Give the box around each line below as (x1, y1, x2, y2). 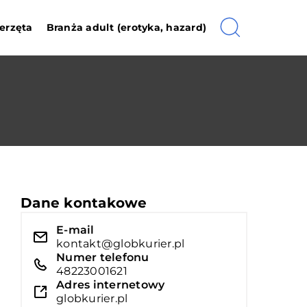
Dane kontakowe (21, 195, 147, 211)
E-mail (56, 223, 95, 236)
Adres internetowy (56, 278, 165, 291)
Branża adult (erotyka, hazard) (46, 21, 206, 34)
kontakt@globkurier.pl (56, 237, 185, 250)
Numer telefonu (56, 251, 149, 264)
